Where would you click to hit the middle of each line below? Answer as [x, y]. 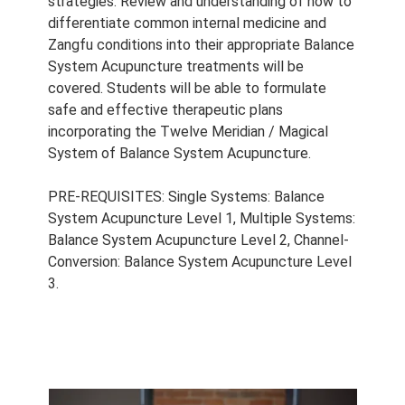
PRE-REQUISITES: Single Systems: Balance [186, 197]
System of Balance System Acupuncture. [179, 154]
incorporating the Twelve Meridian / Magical [188, 132]
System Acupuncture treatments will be [175, 67]
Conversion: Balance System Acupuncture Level [199, 262]
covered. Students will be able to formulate [187, 89]
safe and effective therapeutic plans [165, 110]
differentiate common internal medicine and [187, 24]
